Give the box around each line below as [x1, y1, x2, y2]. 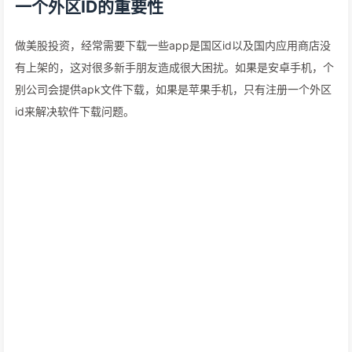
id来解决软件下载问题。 [15, 104, 134, 118]
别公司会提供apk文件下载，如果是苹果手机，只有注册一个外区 [15, 82, 332, 96]
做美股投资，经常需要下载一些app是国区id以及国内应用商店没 [15, 38, 331, 52]
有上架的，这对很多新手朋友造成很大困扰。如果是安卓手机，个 [15, 60, 334, 74]
